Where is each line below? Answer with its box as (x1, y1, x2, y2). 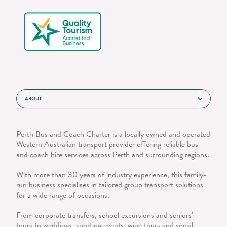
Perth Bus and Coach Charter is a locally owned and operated (16, 128, 210, 141)
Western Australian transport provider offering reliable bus (16, 138, 198, 151)
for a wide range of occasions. (16, 189, 109, 202)
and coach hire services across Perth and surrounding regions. (16, 148, 209, 161)
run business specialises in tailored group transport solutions (16, 179, 203, 192)
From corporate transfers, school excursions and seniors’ (16, 209, 193, 222)
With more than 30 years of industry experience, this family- (16, 169, 207, 181)
